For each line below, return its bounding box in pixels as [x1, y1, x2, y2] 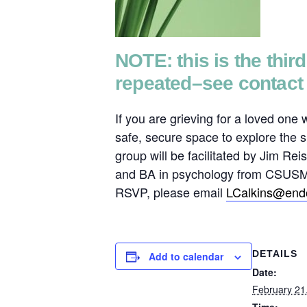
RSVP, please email [115, 183, 226, 201]
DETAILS [252, 248, 297, 260]
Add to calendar [149, 249, 223, 264]
